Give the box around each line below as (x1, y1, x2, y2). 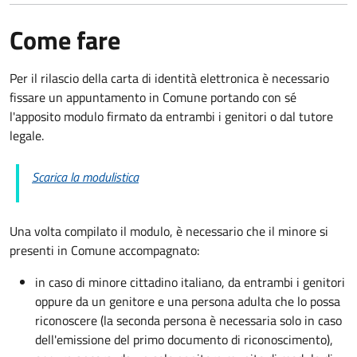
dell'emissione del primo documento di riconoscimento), (35, 329, 333, 349)
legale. (10, 125, 44, 145)
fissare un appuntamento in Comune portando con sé (10, 87, 296, 107)
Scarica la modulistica (32, 167, 139, 186)
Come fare (10, 20, 120, 59)
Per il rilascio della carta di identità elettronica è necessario (10, 68, 329, 88)
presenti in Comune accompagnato (10, 240, 197, 260)
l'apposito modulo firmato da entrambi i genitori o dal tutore (10, 106, 333, 126)
